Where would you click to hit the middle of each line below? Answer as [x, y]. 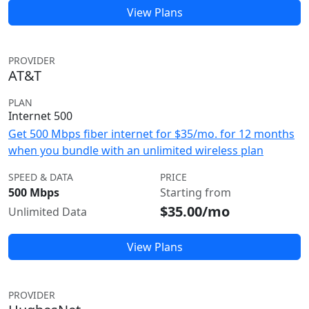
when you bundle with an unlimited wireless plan [136, 150]
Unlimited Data [48, 212]
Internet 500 [40, 116]
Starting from [196, 192]
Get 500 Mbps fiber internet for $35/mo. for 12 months [151, 134]
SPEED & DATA [41, 177]
